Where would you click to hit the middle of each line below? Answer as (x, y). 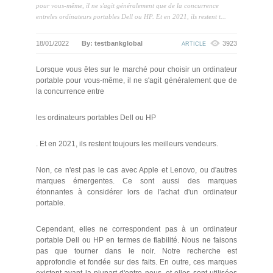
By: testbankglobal (112, 43)
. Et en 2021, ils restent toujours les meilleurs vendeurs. (127, 144)
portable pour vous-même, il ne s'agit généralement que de (136, 80)
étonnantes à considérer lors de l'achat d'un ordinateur (136, 192)
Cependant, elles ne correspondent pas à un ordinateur (136, 229)
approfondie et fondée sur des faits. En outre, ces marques (136, 262)
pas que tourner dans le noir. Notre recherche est (136, 251)
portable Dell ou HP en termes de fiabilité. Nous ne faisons (136, 240)
